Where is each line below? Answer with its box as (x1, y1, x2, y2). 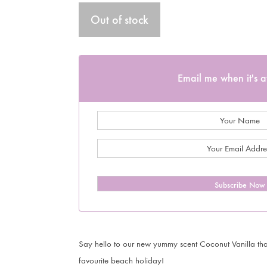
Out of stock (91, 13, 148, 27)
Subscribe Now (214, 180, 265, 190)
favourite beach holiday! (79, 255, 164, 266)
